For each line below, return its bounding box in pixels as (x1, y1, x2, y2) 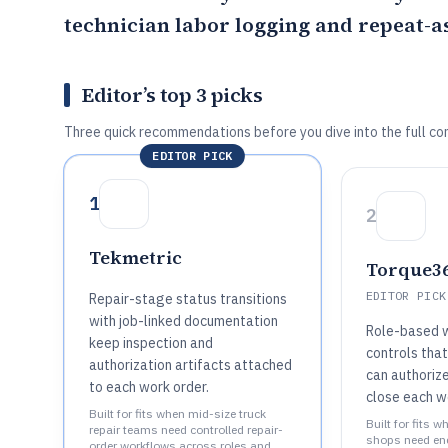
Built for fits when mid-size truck (89, 406, 266, 421)
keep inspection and (89, 334, 213, 352)
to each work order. (89, 378, 209, 396)
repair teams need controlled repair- (89, 422, 283, 437)
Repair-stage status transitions (89, 290, 287, 308)
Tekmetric (89, 245, 182, 270)
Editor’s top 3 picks (82, 81, 262, 109)
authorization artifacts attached (89, 356, 292, 374)
